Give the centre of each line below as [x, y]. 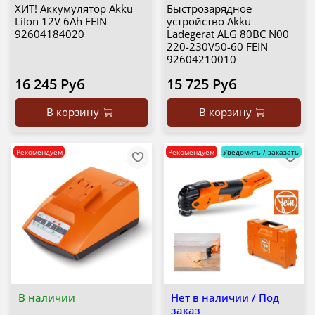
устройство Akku [209, 21]
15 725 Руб [202, 84]
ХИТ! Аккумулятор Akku [73, 9]
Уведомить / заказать [261, 152]
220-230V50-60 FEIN [217, 47]
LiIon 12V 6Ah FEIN [60, 21]
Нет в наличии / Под [225, 297]
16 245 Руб [50, 84]
